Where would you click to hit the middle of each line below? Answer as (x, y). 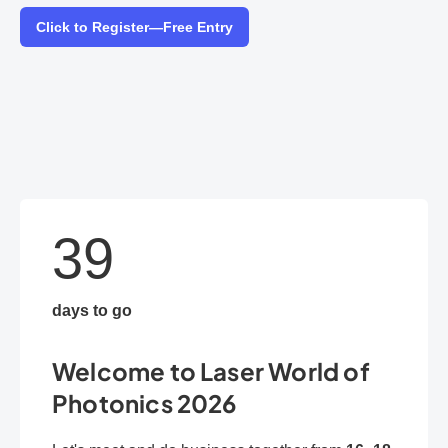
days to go (92, 310)
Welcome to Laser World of (211, 371)
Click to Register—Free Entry (134, 27)
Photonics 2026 (144, 403)
